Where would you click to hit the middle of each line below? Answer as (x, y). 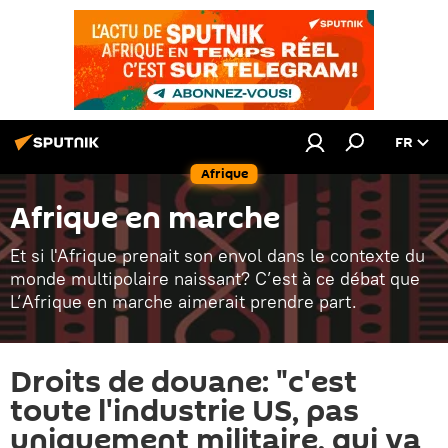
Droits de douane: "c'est (183, 382)
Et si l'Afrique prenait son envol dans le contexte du (217, 255)
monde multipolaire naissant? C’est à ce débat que (215, 278)
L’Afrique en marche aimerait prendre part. (183, 301)
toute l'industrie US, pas (184, 411)
